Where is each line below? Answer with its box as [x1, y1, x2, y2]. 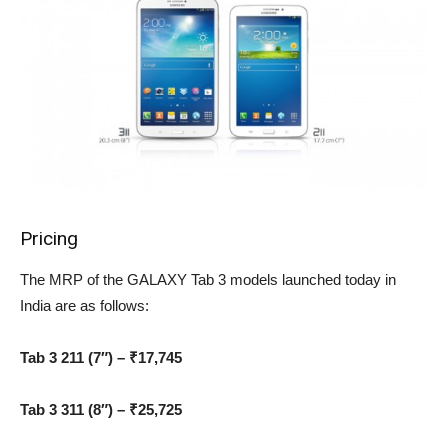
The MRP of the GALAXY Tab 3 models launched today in [20, 271, 396, 289]
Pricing [20, 227, 78, 251]
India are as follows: [20, 297, 149, 315]
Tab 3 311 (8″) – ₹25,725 [20, 401, 182, 419]
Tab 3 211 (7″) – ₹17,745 [20, 349, 182, 367]
